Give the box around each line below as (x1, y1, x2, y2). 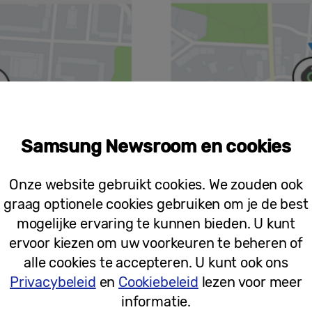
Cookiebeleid (118, 273, 198, 290)
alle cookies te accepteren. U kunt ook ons (24, 253, 288, 271)
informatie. (120, 292, 192, 310)
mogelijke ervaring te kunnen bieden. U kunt (16, 214, 296, 232)
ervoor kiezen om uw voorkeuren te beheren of (8, 234, 304, 251)
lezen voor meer (198, 273, 302, 290)
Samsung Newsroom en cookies (20, 135, 292, 157)
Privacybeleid (10, 273, 96, 290)
